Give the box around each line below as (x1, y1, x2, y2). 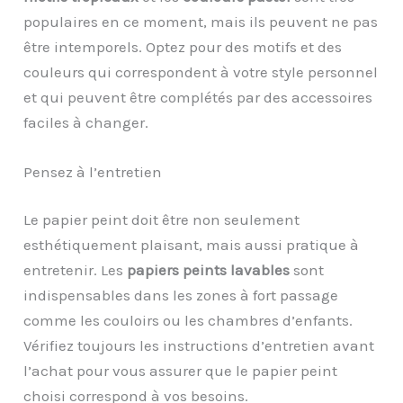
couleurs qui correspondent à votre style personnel (23, 62, 379, 81)
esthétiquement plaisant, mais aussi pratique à (23, 236, 360, 255)
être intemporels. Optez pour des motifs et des (23, 37, 343, 56)
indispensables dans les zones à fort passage (23, 286, 339, 305)
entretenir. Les (23, 261, 128, 280)
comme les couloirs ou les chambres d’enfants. (23, 311, 354, 330)
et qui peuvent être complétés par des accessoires (23, 87, 373, 106)
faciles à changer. (23, 112, 149, 131)
